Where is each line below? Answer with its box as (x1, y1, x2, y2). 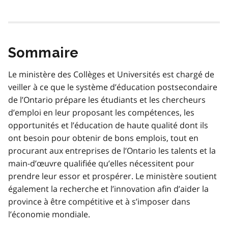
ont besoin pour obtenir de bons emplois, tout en (8, 132, 198, 144)
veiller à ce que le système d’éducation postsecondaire (8, 81, 217, 93)
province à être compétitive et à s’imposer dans (8, 195, 190, 207)
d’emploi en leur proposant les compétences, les (8, 106, 194, 118)
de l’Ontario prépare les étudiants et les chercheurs (8, 94, 206, 105)
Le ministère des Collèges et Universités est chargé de (8, 68, 214, 80)
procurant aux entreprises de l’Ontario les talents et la (8, 145, 216, 156)
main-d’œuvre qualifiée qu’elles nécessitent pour (8, 157, 194, 169)
